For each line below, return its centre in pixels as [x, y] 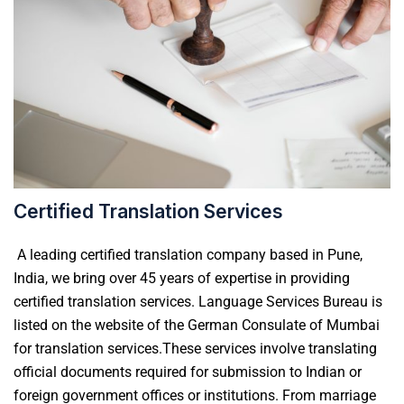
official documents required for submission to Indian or [188, 372]
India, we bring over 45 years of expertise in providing [182, 278]
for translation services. [88, 348]
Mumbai [351, 325]
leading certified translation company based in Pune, [194, 254]
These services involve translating [270, 348]
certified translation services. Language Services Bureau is [198, 301]
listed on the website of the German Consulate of [168, 325]
